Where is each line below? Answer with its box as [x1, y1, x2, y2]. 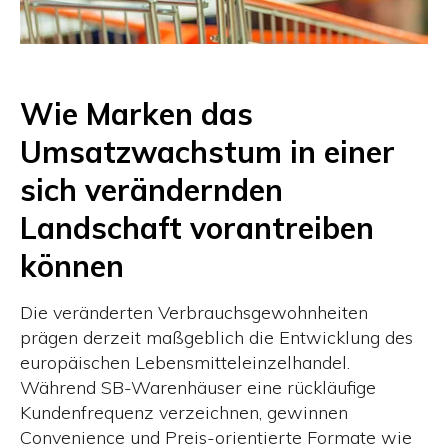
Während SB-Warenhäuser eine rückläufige [20, 376, 376, 399]
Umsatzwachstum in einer [20, 133, 395, 171]
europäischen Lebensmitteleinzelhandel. [20, 351, 350, 374]
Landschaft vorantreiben [20, 209, 374, 247]
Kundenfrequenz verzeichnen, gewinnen [20, 401, 348, 424]
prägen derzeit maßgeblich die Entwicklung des [20, 326, 413, 349]
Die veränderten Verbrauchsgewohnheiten [20, 301, 368, 324]
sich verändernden [20, 171, 283, 209]
